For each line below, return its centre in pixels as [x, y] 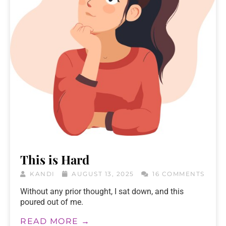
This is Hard [55, 159]
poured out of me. [52, 202]
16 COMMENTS [177, 174]
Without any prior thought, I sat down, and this [102, 191]
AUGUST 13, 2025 [103, 174]
